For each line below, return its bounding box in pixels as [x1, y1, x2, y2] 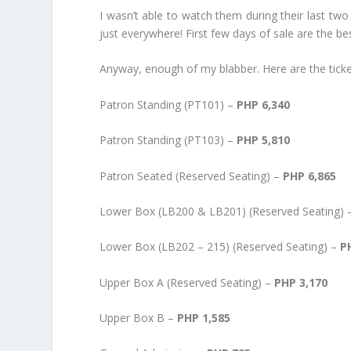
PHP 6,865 [283, 168, 337, 183]
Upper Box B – [100, 310, 178, 326]
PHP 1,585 [177, 310, 231, 326]
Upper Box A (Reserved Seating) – [100, 274, 275, 290]
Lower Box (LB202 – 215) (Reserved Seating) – [100, 239, 341, 255]
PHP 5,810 [237, 132, 291, 148]
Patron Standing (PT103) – [100, 132, 237, 148]
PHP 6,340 [237, 96, 291, 112]
